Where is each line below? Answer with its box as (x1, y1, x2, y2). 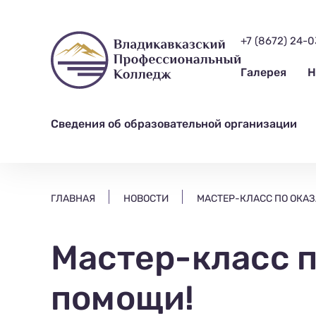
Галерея (241, 66, 287, 79)
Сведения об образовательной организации (51, 117, 297, 130)
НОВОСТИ (123, 193, 169, 205)
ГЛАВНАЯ (51, 193, 95, 205)
